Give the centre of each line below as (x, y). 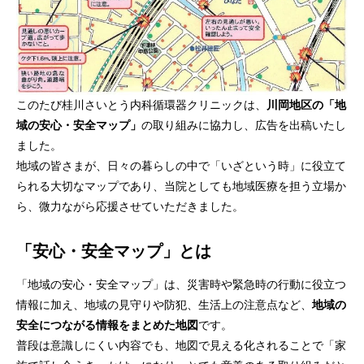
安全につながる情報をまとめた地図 (107, 325)
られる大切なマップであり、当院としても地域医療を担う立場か (181, 186)
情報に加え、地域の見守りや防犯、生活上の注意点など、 (164, 304)
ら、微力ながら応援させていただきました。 (130, 206)
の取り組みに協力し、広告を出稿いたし (244, 125)
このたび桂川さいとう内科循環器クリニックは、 (141, 104)
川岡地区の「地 (306, 104)
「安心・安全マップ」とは (114, 251)
